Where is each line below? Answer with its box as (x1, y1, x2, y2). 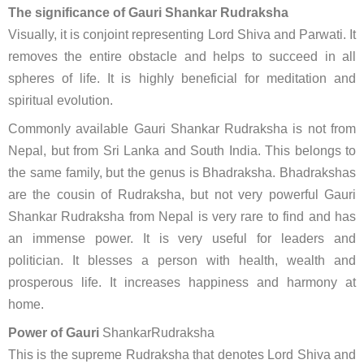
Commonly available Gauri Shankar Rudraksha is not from (8, 122, 356, 136)
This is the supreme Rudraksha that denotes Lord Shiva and (8, 348, 356, 362)
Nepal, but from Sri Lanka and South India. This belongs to (8, 144, 356, 158)
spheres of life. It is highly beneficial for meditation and (8, 71, 356, 85)
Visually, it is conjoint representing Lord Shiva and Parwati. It (8, 28, 356, 41)
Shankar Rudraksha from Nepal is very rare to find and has (8, 210, 356, 223)
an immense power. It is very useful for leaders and (8, 232, 356, 245)
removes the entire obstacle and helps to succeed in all (8, 50, 356, 63)
